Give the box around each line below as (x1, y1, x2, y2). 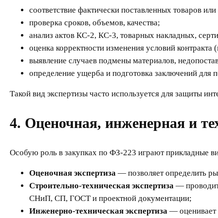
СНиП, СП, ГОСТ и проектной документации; (29, 194, 192, 203)
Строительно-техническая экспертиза (29, 181, 174, 191)
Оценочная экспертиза (29, 168, 116, 178)
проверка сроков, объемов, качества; (29, 18, 160, 27)
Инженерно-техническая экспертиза (29, 206, 167, 216)
